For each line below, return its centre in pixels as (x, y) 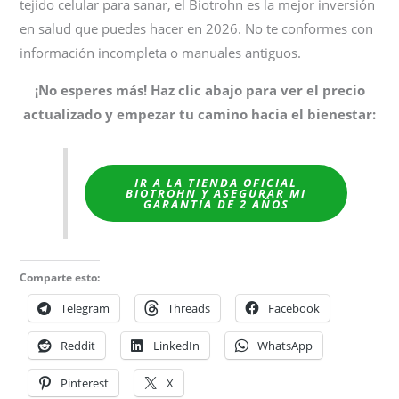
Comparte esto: (60, 278)
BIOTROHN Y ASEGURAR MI (216, 193)
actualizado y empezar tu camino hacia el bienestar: (199, 114)
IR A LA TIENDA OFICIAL (216, 182)
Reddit (78, 346)
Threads (189, 309)
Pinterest (85, 383)
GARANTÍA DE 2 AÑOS (216, 204)
